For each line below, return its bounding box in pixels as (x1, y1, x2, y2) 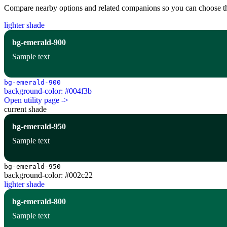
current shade (4, 105, 47, 114)
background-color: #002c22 (4, 171, 93, 180)
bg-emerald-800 (12, 197, 66, 206)
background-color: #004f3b (4, 87, 92, 96)
